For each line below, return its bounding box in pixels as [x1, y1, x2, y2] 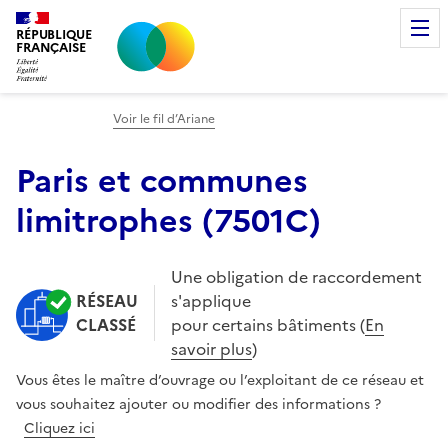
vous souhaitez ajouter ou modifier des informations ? [16, 393, 381, 415]
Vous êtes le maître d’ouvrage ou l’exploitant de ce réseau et [16, 369, 424, 391]
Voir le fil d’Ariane [112, 109, 215, 128]
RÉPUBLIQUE [16, 25, 92, 44]
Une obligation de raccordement [171, 264, 422, 289]
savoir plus [171, 336, 252, 361]
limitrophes [16, 196, 193, 245]
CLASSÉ [76, 312, 136, 337]
